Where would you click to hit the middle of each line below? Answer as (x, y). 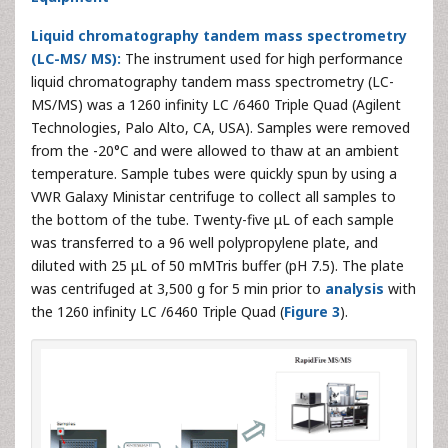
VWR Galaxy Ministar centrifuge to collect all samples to (213, 197)
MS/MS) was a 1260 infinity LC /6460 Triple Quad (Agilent (216, 105)
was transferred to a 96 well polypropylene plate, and (204, 243)
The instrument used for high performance (264, 59)
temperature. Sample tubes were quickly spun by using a (214, 174)
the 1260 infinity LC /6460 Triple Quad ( (157, 312)
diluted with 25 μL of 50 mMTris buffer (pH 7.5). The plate (217, 266)
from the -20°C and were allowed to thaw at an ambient (215, 151)
